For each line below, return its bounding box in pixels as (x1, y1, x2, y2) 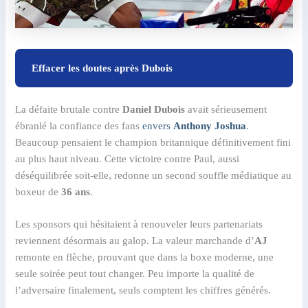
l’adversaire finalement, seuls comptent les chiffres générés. (15, 285, 272, 296)
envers (142, 120, 174, 131)
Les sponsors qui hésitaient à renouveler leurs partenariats (15, 219, 263, 230)
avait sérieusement (185, 103, 267, 115)
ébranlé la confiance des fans (15, 120, 143, 131)
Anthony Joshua (173, 120, 247, 131)
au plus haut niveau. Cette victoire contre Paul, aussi (15, 153, 240, 164)
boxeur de (15, 186, 62, 197)
